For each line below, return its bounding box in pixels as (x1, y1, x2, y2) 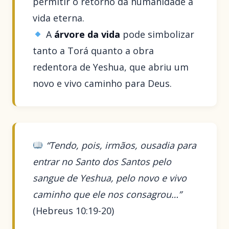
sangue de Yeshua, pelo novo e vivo (33, 172, 187, 185)
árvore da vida (54, 28, 120, 40)
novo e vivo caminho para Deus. (33, 77, 172, 89)
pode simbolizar (120, 28, 194, 40)
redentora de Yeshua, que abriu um (33, 60, 189, 73)
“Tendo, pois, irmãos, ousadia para (45, 139, 196, 152)
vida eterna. (33, 11, 85, 24)
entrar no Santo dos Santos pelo (33, 155, 172, 168)
